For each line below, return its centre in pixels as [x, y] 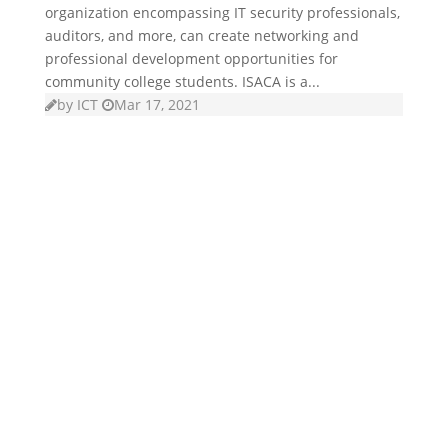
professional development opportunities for [191, 58]
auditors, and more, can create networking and [201, 35]
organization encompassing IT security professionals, [222, 12]
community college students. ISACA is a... [182, 81]
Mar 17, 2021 [156, 104]
